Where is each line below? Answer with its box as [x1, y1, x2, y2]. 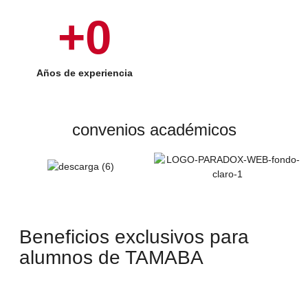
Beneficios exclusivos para [19, 225, 249, 247]
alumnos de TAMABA [19, 246, 203, 268]
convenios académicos [71, 120, 236, 139]
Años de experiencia [36, 67, 133, 78]
